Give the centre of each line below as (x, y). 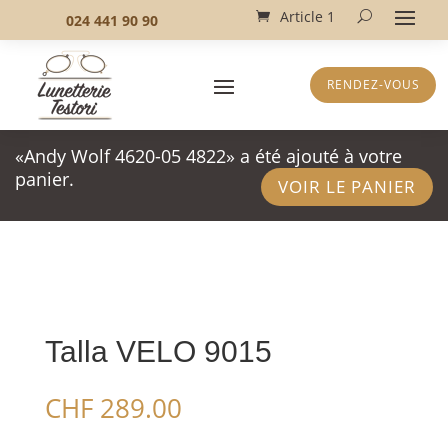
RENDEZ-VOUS (373, 84)
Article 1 (307, 16)
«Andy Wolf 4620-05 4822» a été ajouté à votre (208, 156)
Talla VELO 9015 (158, 352)
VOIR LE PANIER (347, 187)
